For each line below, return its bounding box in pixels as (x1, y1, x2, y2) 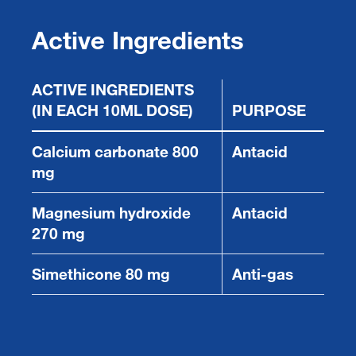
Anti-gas (232, 264, 293, 283)
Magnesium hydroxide (32, 203, 191, 222)
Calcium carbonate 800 (32, 141, 199, 161)
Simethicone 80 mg (32, 264, 170, 283)
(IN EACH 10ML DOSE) (32, 100, 193, 119)
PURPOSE (232, 100, 306, 119)
